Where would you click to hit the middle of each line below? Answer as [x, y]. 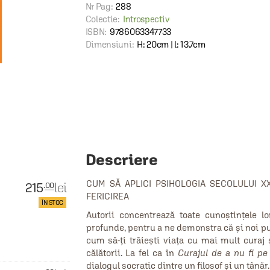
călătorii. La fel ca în [132, 253]
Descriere [121, 159]
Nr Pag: [99, 6]
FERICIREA [107, 196]
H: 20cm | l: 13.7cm [171, 44]
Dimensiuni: [110, 44]
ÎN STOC [52, 202]
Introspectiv [146, 19]
